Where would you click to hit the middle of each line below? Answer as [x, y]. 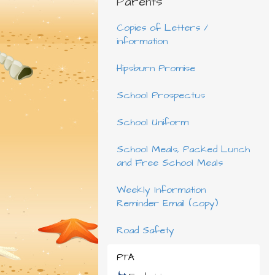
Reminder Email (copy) [167, 203]
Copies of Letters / [162, 28]
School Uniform [152, 122]
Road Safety [145, 230]
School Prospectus [161, 95]
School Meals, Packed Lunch [183, 149]
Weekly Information [161, 190]
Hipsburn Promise [156, 68]
